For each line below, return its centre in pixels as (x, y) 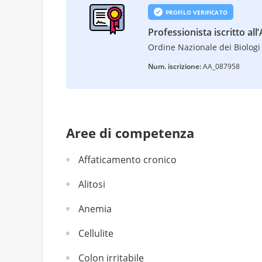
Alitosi (92, 184)
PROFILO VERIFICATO (196, 12)
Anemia (95, 209)
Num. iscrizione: (175, 66)
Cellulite (96, 233)
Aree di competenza (130, 133)
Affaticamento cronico (127, 160)
